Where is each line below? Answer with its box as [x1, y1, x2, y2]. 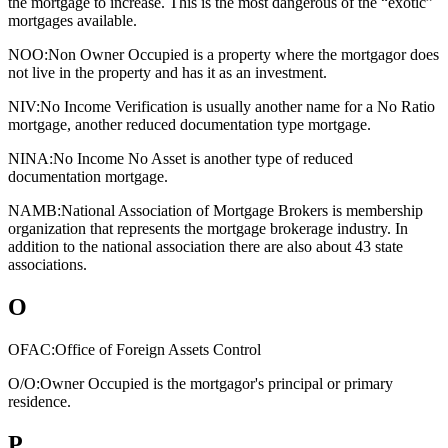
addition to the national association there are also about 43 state [8, 237, 403, 255]
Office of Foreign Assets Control [55, 340, 261, 358]
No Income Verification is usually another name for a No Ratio [40, 97, 435, 115]
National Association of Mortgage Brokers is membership [61, 201, 423, 219]
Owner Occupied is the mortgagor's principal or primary [40, 374, 393, 392]
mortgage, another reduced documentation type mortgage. [8, 115, 371, 133]
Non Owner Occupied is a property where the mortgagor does [48, 45, 439, 63]
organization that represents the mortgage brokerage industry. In [8, 219, 408, 237]
